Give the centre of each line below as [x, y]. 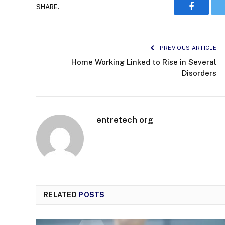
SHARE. [48, 7]
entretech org [125, 120]
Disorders [199, 73]
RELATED [61, 195]
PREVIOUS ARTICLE [187, 48]
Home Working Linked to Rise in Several [144, 62]
